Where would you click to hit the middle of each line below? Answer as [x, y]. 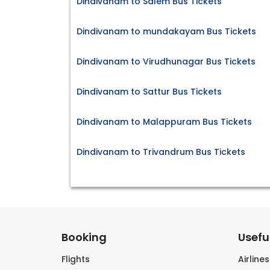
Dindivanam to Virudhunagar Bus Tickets [166, 62]
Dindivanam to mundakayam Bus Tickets [166, 32]
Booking [84, 237]
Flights [76, 259]
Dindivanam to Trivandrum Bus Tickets [161, 152]
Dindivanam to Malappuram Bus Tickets [164, 122]
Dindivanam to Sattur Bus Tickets [149, 92]
